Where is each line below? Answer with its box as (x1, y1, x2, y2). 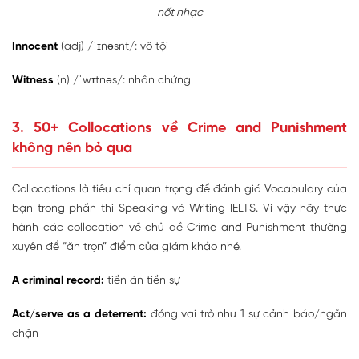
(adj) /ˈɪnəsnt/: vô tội (58, 41, 168, 54)
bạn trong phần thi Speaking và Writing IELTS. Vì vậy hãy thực (12, 203, 347, 216)
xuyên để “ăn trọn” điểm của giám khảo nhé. (12, 241, 241, 254)
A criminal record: (12, 275, 104, 288)
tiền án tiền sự (104, 275, 180, 288)
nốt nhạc (156, 7, 203, 20)
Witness (12, 75, 54, 87)
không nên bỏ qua (12, 141, 132, 157)
